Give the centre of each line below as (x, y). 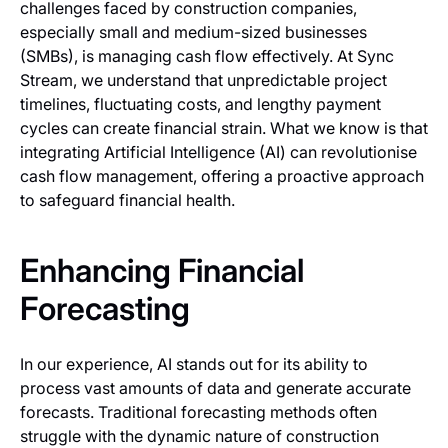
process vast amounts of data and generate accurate (215, 388)
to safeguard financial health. (127, 200)
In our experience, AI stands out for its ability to (194, 364)
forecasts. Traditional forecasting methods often (198, 412)
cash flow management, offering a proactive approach (222, 176)
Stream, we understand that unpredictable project (203, 80)
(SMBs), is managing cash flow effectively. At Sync (207, 56)
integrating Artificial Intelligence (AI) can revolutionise (218, 152)
